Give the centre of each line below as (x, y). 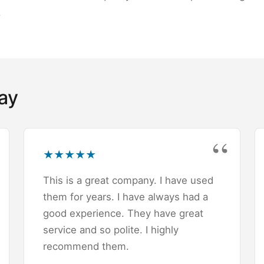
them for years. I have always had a (126, 197)
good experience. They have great (123, 213)
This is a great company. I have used (128, 180)
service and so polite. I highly (111, 230)
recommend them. (86, 246)
